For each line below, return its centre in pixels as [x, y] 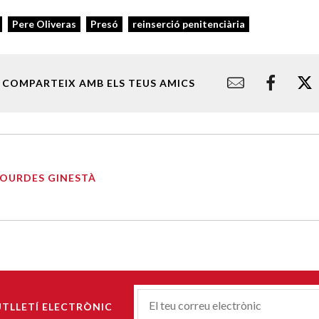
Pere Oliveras [44, 24]
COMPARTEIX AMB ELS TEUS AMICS [99, 83]
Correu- [157, 303]
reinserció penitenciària [189, 24]
